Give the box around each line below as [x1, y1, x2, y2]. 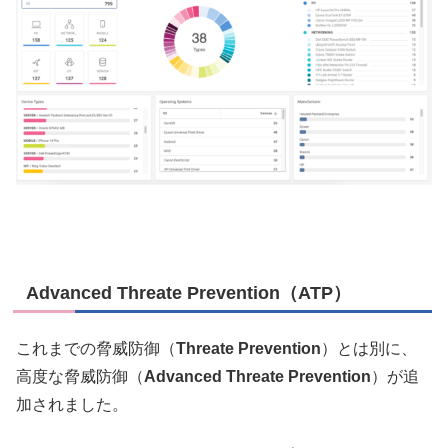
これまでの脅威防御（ [16, 340, 176, 358]
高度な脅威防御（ [16, 368, 144, 386]
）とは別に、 [321, 340, 417, 358]
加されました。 [16, 396, 128, 414]
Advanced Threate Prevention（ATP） [26, 282, 351, 303]
